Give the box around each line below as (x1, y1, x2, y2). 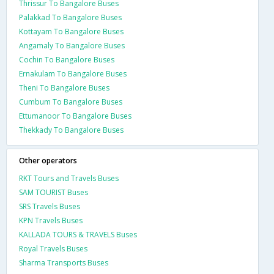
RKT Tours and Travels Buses (19, 172, 119, 183)
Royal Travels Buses (19, 243, 87, 254)
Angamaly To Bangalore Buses (19, 40, 125, 51)
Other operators (19, 155, 77, 166)
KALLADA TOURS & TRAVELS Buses (19, 229, 137, 240)
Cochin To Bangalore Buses (19, 54, 114, 65)
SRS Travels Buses (19, 201, 80, 212)
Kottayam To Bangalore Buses (19, 26, 124, 37)
